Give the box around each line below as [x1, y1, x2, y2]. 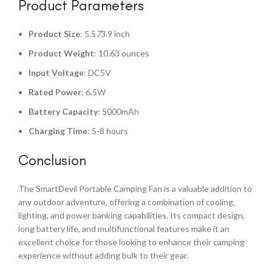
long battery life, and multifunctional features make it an [18, 223, 229, 234]
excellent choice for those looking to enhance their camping [18, 237, 245, 247]
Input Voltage [29, 67, 84, 78]
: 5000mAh [98, 106, 139, 117]
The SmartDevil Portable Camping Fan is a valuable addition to [18, 183, 252, 194]
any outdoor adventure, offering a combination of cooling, [18, 197, 235, 207]
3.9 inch [101, 29, 130, 39]
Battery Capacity [29, 106, 98, 117]
